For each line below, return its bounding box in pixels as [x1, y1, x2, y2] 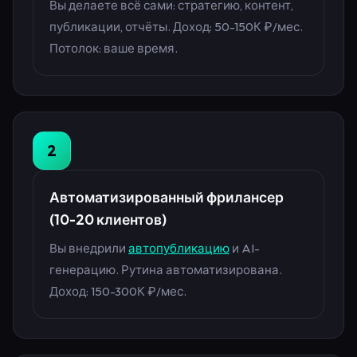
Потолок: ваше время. [49, 40, 178, 56]
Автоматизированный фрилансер [49, 187, 284, 206]
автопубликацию [128, 240, 229, 256]
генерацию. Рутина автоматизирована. [49, 261, 282, 277]
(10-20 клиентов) [49, 210, 167, 229]
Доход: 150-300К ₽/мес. [49, 283, 186, 299]
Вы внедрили [49, 240, 128, 256]
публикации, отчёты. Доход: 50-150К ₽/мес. [49, 18, 303, 34]
